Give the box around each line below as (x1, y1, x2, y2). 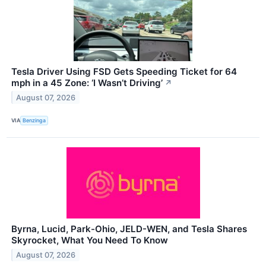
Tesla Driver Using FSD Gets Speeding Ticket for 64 (11, 65, 237, 77)
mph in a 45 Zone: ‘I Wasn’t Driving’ (11, 77, 163, 88)
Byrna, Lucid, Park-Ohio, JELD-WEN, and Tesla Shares (11, 223, 247, 235)
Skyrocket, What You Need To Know (11, 234, 168, 246)
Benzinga (23, 117, 46, 124)
